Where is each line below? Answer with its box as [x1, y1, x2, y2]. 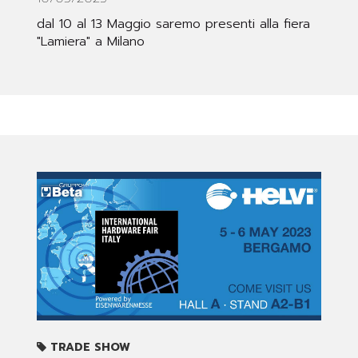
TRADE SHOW [46, 339, 130, 356]
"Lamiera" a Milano [37, 32, 145, 52]
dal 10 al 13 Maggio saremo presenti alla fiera [37, 14, 310, 34]
